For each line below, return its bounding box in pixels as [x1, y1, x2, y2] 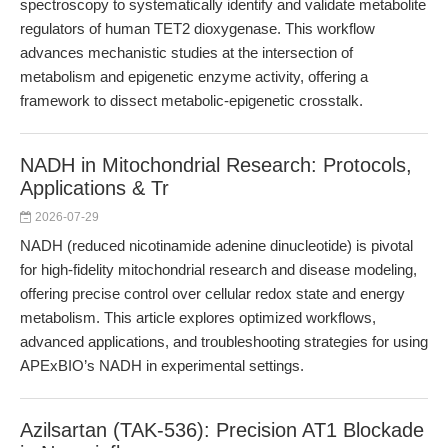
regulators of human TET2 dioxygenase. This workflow [20, 20, 375, 37]
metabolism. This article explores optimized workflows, [20, 309, 376, 326]
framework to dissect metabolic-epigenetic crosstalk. [20, 92, 363, 109]
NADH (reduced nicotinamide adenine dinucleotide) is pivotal [20, 237, 413, 254]
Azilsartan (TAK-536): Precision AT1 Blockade [20, 419, 424, 441]
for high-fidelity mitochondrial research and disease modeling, [20, 261, 417, 278]
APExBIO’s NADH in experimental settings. [20, 357, 304, 374]
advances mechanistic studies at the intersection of [20, 44, 353, 61]
